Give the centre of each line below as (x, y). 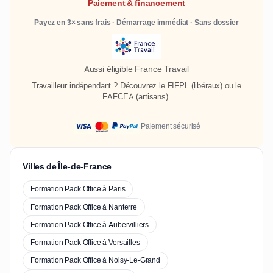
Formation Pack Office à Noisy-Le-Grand (95, 261)
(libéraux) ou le (215, 85)
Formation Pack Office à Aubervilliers (90, 225)
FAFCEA (118, 96)
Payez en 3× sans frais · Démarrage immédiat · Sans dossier (136, 23)
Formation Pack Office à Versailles (85, 243)
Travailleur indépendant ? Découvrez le (99, 85)
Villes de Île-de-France (67, 166)
